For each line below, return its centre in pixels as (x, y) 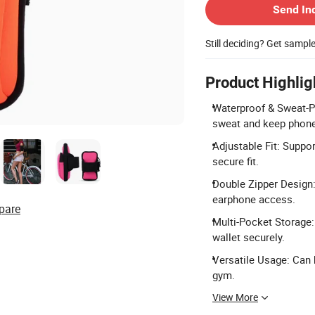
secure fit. (236, 161)
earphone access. (254, 199)
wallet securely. (249, 237)
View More (235, 297)
